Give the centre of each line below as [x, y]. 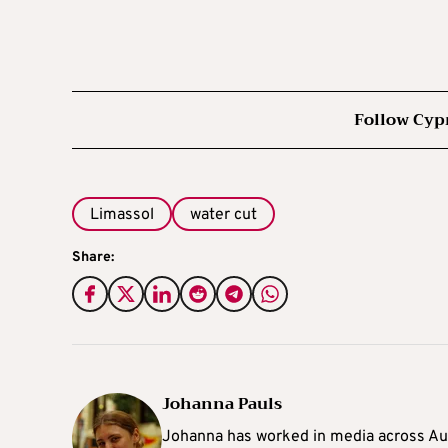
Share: [93, 258]
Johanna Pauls [222, 404]
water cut [223, 214]
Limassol [122, 214]
